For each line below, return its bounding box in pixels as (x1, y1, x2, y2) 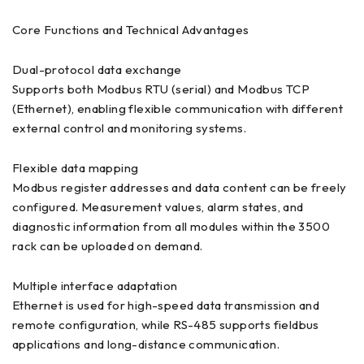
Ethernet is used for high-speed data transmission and (12, 297, 320, 313)
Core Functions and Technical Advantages (12, 21, 249, 37)
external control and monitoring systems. (12, 119, 246, 136)
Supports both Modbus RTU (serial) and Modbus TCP (12, 80, 310, 97)
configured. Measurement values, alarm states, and (12, 198, 304, 214)
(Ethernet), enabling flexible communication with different (12, 100, 344, 116)
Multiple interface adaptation (12, 277, 178, 293)
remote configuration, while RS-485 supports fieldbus (12, 316, 319, 332)
